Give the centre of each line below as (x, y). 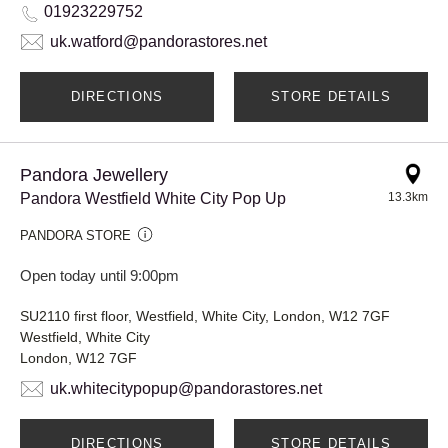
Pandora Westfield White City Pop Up (153, 198)
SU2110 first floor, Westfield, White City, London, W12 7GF (205, 315)
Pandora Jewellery (94, 174)
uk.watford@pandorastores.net (158, 41)
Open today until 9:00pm (99, 275)
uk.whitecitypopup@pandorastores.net (186, 388)
